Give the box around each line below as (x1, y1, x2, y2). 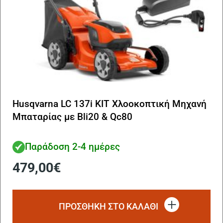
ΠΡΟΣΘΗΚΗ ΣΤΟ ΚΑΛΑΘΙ (59, 201, 158, 212)
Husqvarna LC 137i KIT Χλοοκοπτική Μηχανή (12, 98, 207, 110)
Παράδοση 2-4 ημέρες (25, 141, 120, 153)
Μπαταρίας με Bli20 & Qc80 (12, 111, 132, 122)
